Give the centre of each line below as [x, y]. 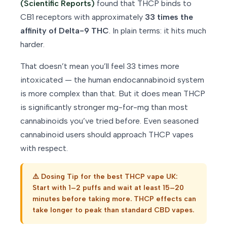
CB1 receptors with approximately [83, 17]
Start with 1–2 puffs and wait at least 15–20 [108, 188]
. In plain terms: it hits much [158, 31]
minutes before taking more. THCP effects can [114, 199]
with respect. [44, 148]
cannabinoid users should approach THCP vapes [107, 135]
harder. [32, 45]
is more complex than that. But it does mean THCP [113, 94]
